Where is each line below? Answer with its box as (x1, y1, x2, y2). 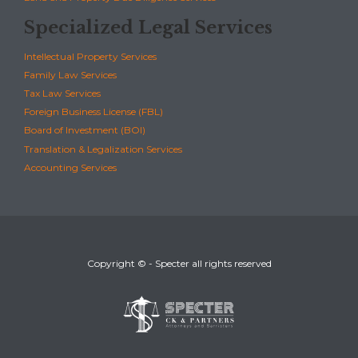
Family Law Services (24, 68, 117, 81)
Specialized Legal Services (24, 17, 272, 39)
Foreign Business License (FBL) (24, 105, 163, 118)
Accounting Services (24, 161, 117, 173)
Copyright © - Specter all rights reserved (86, 257, 272, 269)
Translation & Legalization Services (24, 142, 182, 155)
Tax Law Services (24, 87, 101, 99)
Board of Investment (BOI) (24, 124, 145, 137)
